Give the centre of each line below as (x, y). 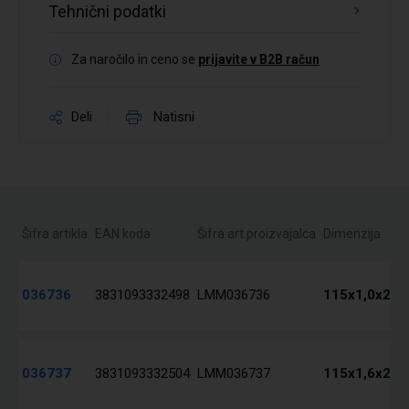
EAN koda (123, 234)
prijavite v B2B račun (259, 60)
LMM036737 (234, 374)
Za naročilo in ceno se (135, 60)
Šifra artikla (55, 234)
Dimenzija (352, 234)
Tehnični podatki (107, 12)
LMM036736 (234, 295)
